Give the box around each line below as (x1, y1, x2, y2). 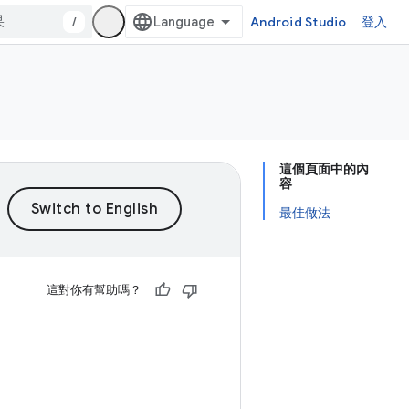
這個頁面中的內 (279, 161, 369, 177)
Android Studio (250, 14, 347, 30)
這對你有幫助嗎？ (47, 282, 142, 298)
